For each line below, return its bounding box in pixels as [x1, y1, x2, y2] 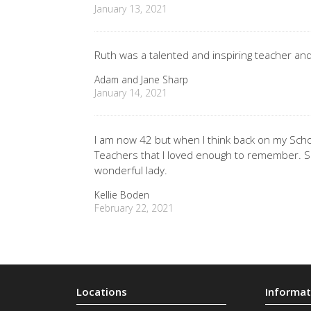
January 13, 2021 [94, 1, 168, 15]
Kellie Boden [94, 188, 150, 202]
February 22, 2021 [94, 201, 174, 215]
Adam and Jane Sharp [94, 73, 189, 87]
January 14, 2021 [94, 86, 168, 100]
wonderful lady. [94, 163, 168, 178]
